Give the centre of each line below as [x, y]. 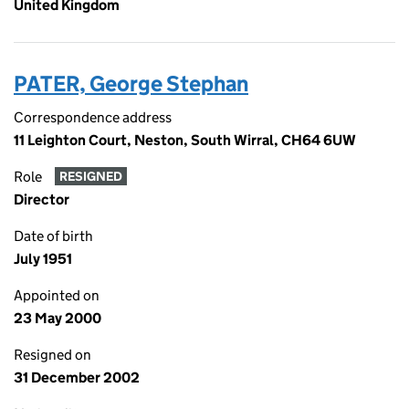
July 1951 [43, 259]
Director [42, 199]
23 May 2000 [58, 318]
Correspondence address [93, 117]
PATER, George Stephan [131, 84]
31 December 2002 [77, 378]
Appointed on [57, 295]
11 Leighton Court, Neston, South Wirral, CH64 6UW [185, 140]
